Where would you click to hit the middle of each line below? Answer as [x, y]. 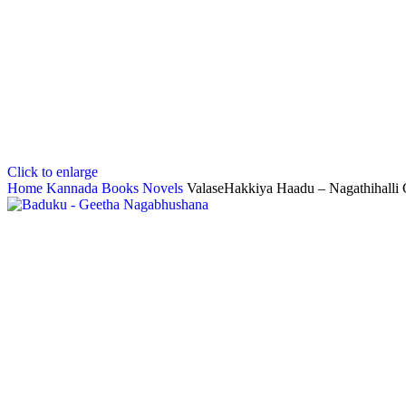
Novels [164, 188]
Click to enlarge [53, 172]
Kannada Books [94, 188]
